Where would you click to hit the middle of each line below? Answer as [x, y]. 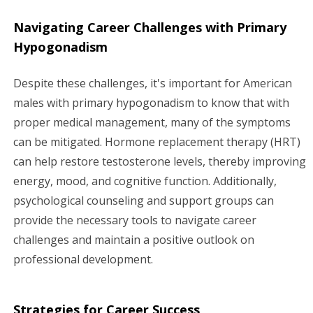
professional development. [83, 259]
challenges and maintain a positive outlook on [134, 239]
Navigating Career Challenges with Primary [150, 27]
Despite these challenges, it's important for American [153, 83]
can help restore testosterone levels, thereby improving [160, 161]
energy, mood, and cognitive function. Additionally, [145, 181]
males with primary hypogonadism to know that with [151, 102]
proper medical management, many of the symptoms [152, 122]
